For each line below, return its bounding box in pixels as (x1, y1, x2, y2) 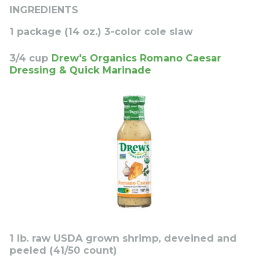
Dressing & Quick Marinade (10, 64, 151, 76)
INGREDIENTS (10, 4, 78, 16)
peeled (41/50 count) (10, 244, 117, 256)
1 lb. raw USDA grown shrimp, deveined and (10, 232, 237, 244)
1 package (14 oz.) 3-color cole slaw (10, 25, 193, 37)
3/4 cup (10, 52, 51, 64)
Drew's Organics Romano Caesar (51, 52, 221, 64)
